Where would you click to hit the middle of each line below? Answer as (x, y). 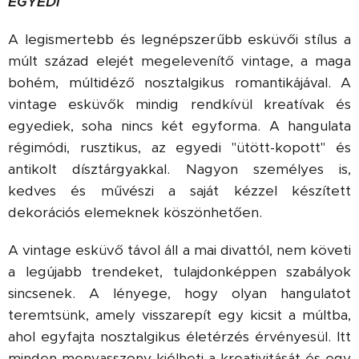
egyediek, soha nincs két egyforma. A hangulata (179, 126)
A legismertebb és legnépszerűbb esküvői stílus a (179, 39)
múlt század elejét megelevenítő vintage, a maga (179, 61)
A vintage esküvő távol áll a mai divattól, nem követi (179, 250)
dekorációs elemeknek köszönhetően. (135, 212)
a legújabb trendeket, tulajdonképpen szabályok (179, 272)
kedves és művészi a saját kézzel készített (179, 191)
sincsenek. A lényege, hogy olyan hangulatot (179, 293)
